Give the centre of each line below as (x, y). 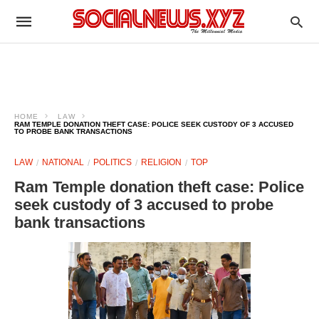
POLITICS (113, 162)
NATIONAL (63, 162)
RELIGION (161, 162)
